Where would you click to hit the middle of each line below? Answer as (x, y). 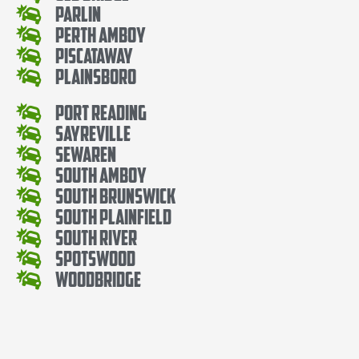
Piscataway (95, 55)
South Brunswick (116, 196)
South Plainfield (114, 216)
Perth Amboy (101, 34)
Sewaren (86, 154)
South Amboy (101, 175)
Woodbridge (99, 279)
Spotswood (96, 258)
